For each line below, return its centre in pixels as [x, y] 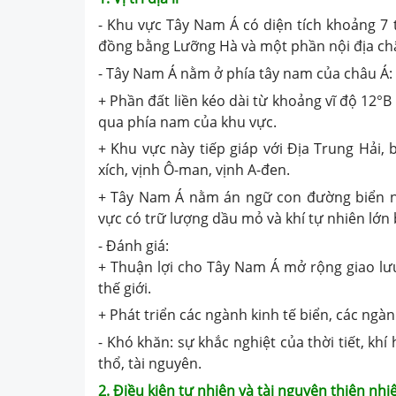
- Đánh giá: [133, 245]
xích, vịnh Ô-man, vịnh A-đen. [194, 170]
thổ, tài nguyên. [150, 363]
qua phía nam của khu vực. [187, 122]
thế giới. [125, 288]
